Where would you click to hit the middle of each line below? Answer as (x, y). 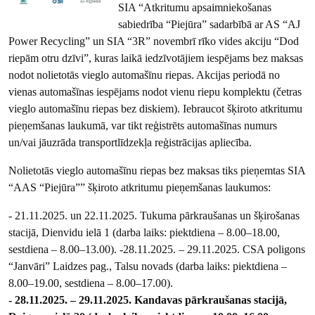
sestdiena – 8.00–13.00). (64, 249)
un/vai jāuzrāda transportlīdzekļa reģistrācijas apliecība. (130, 142)
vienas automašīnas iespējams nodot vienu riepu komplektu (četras (155, 91)
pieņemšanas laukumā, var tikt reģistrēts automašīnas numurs (143, 125)
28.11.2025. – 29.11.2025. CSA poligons (214, 249)
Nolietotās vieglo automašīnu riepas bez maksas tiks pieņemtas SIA (157, 170)
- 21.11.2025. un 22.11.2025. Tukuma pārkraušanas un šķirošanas (154, 215)
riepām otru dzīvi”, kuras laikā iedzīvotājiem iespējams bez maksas (156, 58)
